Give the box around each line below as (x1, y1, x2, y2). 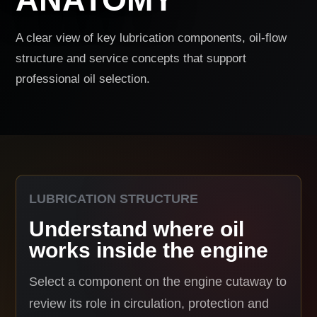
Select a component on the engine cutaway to (29, 275, 287, 289)
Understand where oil (29, 217, 245, 241)
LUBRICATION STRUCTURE (29, 192, 199, 206)
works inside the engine (29, 238, 269, 262)
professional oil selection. (16, 72, 151, 86)
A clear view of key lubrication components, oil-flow (16, 31, 287, 45)
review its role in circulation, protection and (29, 296, 270, 311)
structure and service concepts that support (16, 52, 247, 65)
